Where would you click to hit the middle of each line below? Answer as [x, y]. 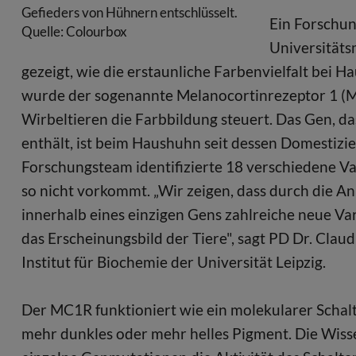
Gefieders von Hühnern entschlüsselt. [130, 12]
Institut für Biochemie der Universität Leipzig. [175, 262]
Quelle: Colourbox [74, 31]
